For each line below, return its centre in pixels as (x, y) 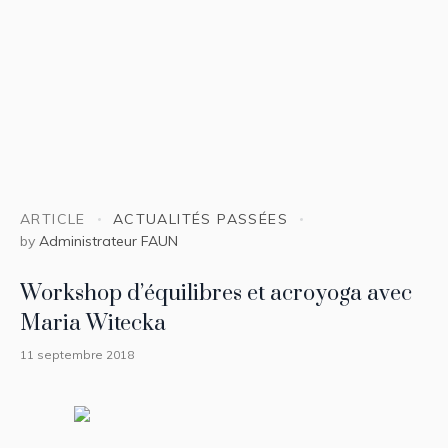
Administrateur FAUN (108, 240)
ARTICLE (53, 219)
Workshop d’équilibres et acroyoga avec (216, 293)
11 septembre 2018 (77, 354)
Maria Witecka (93, 323)
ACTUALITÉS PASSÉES (200, 219)
